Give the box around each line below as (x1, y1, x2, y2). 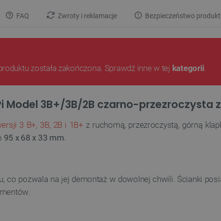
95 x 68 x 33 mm (3, 133, 64, 143)
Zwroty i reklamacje (56, 12, 117, 20)
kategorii (172, 63, 205, 73)
